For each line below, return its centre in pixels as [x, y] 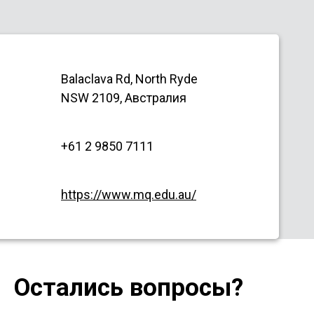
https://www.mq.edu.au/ [129, 194]
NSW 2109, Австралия [124, 98]
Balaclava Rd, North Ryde [129, 79]
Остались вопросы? [129, 288]
